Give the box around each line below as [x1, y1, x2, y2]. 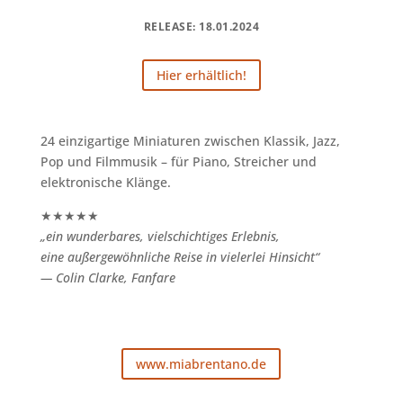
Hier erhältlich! [156, 66, 246, 84]
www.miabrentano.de [136, 355, 267, 373]
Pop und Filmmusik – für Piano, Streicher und [40, 152, 317, 170]
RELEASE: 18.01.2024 [143, 18, 260, 34]
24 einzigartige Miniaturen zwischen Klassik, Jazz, [40, 131, 340, 149]
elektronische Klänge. [40, 173, 171, 191]
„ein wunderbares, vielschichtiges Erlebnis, [40, 227, 280, 245]
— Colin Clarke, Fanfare [40, 268, 175, 286]
